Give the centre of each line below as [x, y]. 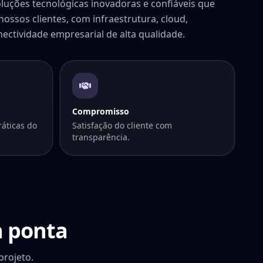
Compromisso [101, 111]
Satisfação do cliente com [122, 125]
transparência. [101, 137]
